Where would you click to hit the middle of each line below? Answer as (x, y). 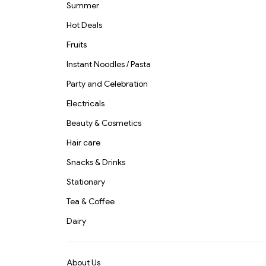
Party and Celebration (107, 84)
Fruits (77, 45)
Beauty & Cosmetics (104, 123)
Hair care (83, 143)
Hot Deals (84, 25)
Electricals (85, 104)
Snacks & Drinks (96, 162)
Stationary (86, 182)
